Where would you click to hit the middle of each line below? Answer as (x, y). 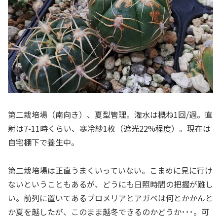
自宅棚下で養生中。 (43, 142)
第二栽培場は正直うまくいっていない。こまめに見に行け (110, 170)
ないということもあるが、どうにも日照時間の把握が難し (110, 184)
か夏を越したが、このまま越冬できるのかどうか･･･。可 (109, 212)
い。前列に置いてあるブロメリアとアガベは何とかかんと (110, 198)
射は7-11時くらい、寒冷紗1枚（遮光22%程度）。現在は (109, 129)
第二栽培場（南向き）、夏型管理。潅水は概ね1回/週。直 (110, 115)
